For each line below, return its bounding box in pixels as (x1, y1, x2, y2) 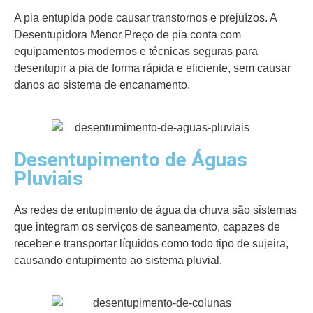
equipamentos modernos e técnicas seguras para (14, 45, 258, 58)
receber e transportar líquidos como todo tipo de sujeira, (14, 237, 289, 249)
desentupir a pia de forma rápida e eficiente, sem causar (14, 62, 291, 75)
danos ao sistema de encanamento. (14, 79, 193, 92)
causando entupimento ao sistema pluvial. (14, 254, 222, 266)
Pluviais (14, 166, 83, 190)
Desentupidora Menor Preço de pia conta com (14, 29, 241, 41)
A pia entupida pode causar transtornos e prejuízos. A (14, 12, 280, 24)
